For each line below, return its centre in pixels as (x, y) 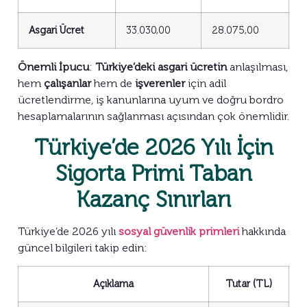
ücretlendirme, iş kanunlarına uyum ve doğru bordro (151, 99)
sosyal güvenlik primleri (179, 231)
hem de (113, 83)
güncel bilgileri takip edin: (83, 247)
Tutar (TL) (249, 284)
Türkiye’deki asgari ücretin (161, 66)
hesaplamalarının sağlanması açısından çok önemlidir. (153, 116)
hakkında (262, 231)
